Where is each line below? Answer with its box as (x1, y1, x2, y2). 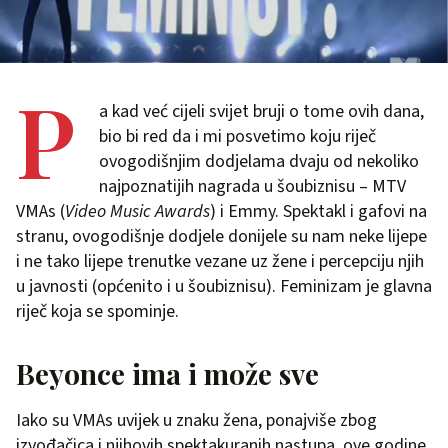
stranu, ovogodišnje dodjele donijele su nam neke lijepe (16, 224, 427, 249)
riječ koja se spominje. (16, 299, 179, 324)
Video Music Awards (65, 199, 210, 224)
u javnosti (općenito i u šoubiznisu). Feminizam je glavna (16, 274, 432, 299)
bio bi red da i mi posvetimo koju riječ (99, 124, 376, 149)
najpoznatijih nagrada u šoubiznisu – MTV (99, 174, 406, 199)
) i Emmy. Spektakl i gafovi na (210, 199, 427, 224)
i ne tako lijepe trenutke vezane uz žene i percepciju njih (16, 249, 424, 274)
